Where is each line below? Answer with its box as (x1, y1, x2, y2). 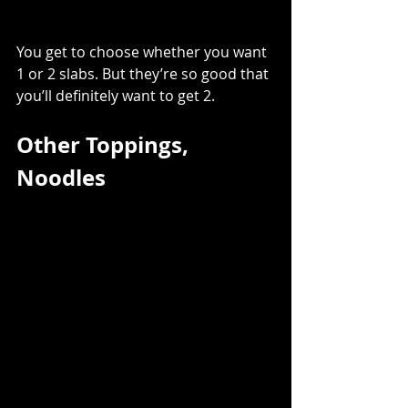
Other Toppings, (16, 129, 194, 161)
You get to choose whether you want (16, 42, 270, 63)
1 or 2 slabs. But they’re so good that (16, 64, 272, 85)
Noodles (16, 162, 106, 194)
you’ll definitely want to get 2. (16, 86, 215, 107)
